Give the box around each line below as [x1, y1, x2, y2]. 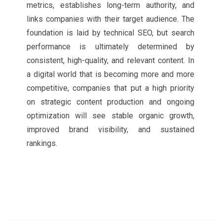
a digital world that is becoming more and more [27, 70, 194, 79]
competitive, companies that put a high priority [27, 83, 194, 93]
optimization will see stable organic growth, [27, 111, 194, 120]
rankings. [27, 139, 57, 148]
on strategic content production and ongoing [27, 97, 194, 107]
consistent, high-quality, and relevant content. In [27, 56, 194, 65]
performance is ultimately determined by [27, 42, 194, 51]
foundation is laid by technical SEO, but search [27, 28, 194, 37]
